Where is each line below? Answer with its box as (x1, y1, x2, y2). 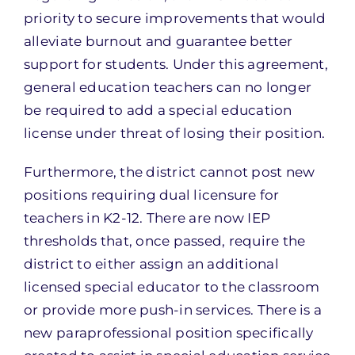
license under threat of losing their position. (23, 125, 326, 141)
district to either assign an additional (23, 256, 279, 272)
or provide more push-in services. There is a (23, 302, 323, 318)
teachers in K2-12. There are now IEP (23, 210, 271, 226)
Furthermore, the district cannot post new (23, 164, 315, 180)
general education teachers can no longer (23, 79, 312, 95)
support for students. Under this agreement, (23, 56, 328, 72)
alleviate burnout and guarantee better (23, 33, 293, 49)
